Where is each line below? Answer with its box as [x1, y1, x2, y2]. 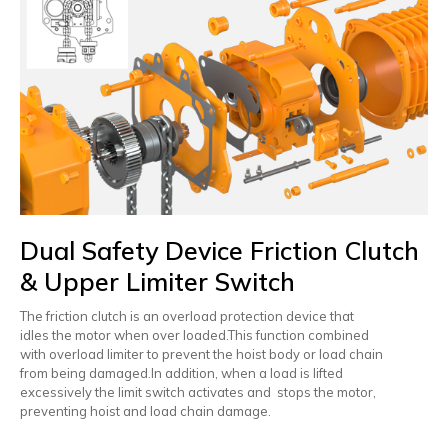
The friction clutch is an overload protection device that [20, 308, 357, 325]
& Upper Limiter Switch [20, 266, 295, 298]
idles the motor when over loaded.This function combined [20, 327, 372, 344]
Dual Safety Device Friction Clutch [20, 235, 419, 267]
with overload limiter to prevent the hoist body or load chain [20, 346, 386, 363]
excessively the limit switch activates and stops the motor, [20, 384, 379, 401]
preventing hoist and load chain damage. [20, 403, 274, 420]
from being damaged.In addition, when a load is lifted [20, 365, 346, 382]
